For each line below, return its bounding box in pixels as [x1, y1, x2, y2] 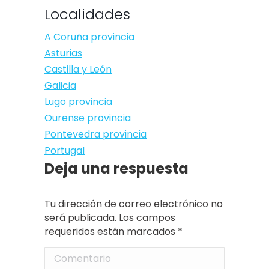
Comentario [44, 249, 101, 263]
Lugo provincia [44, 95, 112, 109]
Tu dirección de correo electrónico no [44, 197, 223, 211]
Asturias [44, 46, 82, 61]
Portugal [44, 144, 85, 158]
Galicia [44, 79, 76, 93]
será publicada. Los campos [44, 211, 175, 225]
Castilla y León [44, 62, 112, 77]
